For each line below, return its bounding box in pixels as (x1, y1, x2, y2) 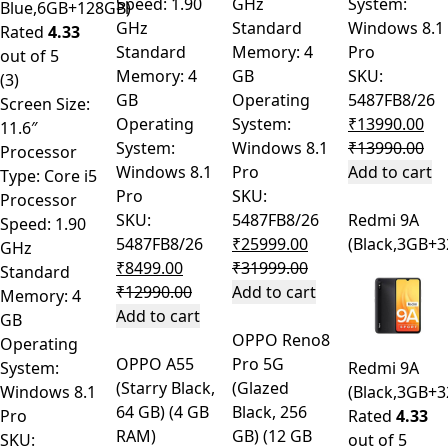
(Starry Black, (116, 377, 215, 400)
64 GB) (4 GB (116, 401, 169, 424)
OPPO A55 (116, 353, 194, 376)
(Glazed (232, 377, 289, 400)
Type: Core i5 (84, 165, 97, 188)
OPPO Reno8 (232, 329, 330, 352)
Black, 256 (232, 401, 307, 424)
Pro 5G (232, 353, 284, 376)
